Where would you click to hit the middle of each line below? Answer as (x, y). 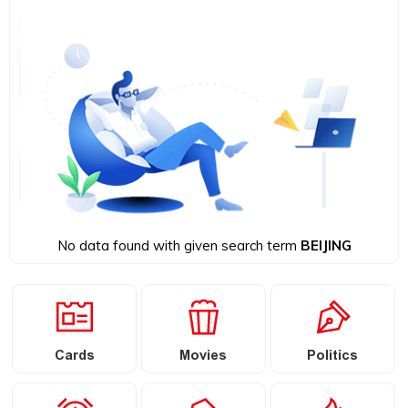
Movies (204, 357)
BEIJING (326, 245)
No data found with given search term (178, 245)
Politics (333, 357)
